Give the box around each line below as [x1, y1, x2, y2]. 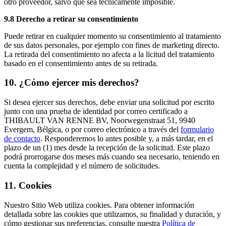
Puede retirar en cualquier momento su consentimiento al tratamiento [4, 31, 221, 40]
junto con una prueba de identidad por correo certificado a [4, 107, 188, 116]
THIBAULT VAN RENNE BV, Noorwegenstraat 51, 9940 [4, 116, 195, 125]
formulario [181, 125, 214, 134]
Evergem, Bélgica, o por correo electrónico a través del [4, 125, 181, 134]
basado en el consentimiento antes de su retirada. [4, 59, 158, 68]
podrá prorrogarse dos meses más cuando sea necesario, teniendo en [4, 152, 219, 161]
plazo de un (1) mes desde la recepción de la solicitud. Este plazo [4, 143, 210, 152]
